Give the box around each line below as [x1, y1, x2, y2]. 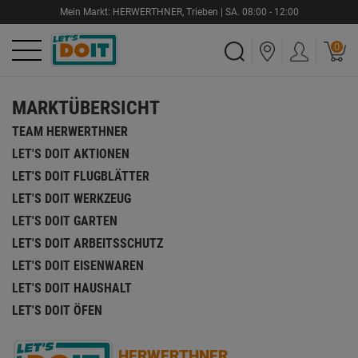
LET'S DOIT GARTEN [12, 213, 117, 229]
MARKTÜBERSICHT [12, 97, 160, 119]
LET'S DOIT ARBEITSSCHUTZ [12, 236, 163, 251]
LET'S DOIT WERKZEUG [12, 191, 131, 206]
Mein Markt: [59, 6, 113, 18]
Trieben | [185, 6, 225, 18]
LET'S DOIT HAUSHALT [12, 280, 132, 296]
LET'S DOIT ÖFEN [12, 303, 102, 318]
